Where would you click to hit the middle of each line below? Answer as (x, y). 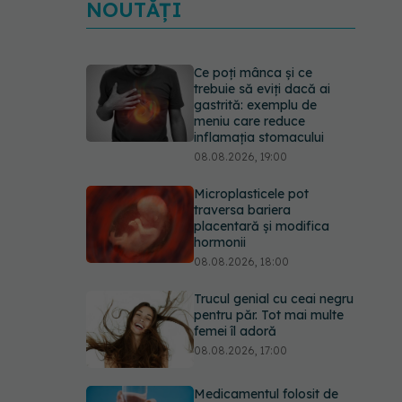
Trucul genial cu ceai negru (274, 299)
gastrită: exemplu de (255, 105)
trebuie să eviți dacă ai (262, 89)
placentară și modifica (262, 226)
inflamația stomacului (259, 137)
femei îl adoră (235, 331)
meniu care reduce (249, 121)
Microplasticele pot (251, 194)
